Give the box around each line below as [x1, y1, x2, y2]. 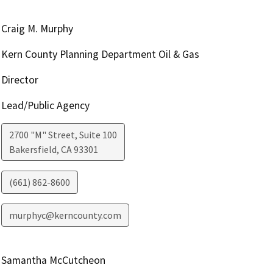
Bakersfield [9, 143, 57, 155]
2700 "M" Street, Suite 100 [9, 128, 117, 141]
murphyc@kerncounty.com [9, 208, 121, 221]
